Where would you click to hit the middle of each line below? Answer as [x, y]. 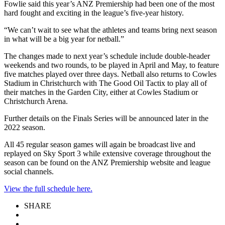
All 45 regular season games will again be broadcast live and [100, 145]
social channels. [29, 172]
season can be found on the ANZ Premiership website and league [107, 163]
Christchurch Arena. [36, 101]
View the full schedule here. [48, 189]
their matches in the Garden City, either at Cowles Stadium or [101, 92]
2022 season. [25, 128]
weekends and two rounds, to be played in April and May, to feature [111, 65]
